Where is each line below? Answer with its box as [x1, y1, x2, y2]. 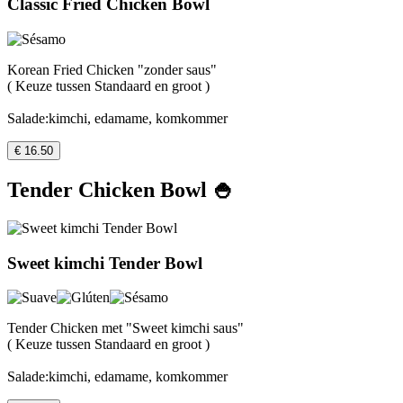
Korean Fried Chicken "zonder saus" [7, 62, 217, 78]
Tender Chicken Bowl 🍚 [7, 178, 234, 202]
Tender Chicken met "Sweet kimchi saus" [7, 320, 244, 336]
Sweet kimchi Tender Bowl [7, 253, 202, 273]
